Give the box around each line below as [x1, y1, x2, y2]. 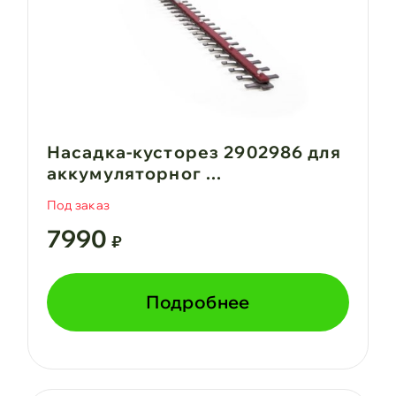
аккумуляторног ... [46, 162, 223, 184]
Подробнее [146, 291, 250, 314]
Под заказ [46, 197, 110, 214]
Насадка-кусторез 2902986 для [46, 141, 341, 163]
